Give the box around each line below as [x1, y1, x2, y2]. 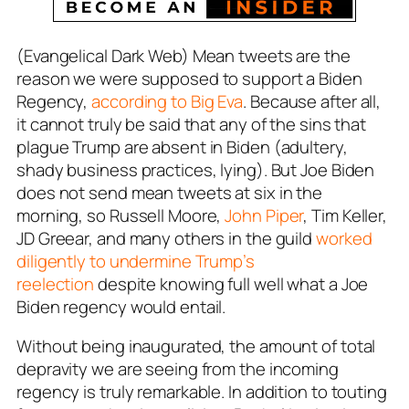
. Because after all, [243, 89, 382, 113]
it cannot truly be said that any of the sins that [16, 111, 367, 136]
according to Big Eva [91, 89, 244, 113]
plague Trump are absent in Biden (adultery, [16, 134, 348, 159]
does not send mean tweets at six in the [16, 180, 323, 204]
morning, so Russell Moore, [16, 203, 225, 227]
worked [316, 225, 372, 250]
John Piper [225, 203, 304, 227]
